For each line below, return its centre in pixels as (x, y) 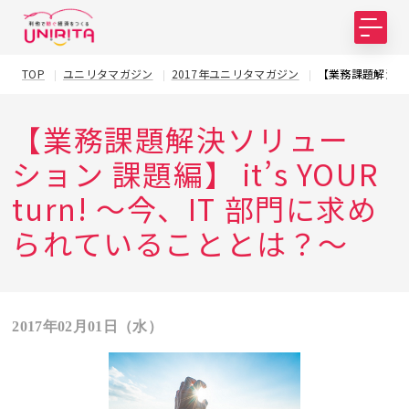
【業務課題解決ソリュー (181, 139)
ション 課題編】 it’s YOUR (196, 173)
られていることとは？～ (181, 243)
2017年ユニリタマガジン (235, 73)
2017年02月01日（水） (87, 326)
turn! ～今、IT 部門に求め (195, 208)
